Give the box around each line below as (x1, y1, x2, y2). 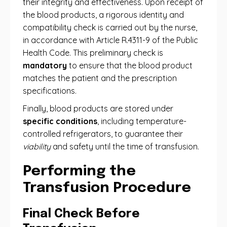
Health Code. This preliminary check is (23, 48, 163, 58)
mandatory (23, 60, 67, 70)
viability (23, 141, 51, 152)
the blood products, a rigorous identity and (23, 10, 184, 20)
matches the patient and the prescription (23, 73, 177, 83)
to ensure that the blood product (67, 60, 193, 70)
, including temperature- (97, 116, 186, 126)
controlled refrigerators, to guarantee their (23, 129, 183, 139)
